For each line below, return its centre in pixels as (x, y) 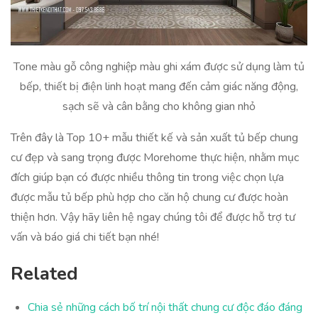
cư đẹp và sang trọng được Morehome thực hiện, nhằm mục (155, 157)
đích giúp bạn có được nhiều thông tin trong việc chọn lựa (147, 177)
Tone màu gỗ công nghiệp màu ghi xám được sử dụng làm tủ (159, 66)
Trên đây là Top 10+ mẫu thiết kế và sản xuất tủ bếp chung (154, 137)
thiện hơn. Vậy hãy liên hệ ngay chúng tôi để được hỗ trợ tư (153, 217)
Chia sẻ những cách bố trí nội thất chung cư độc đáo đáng (165, 307)
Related (44, 273)
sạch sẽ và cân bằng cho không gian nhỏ (159, 106)
